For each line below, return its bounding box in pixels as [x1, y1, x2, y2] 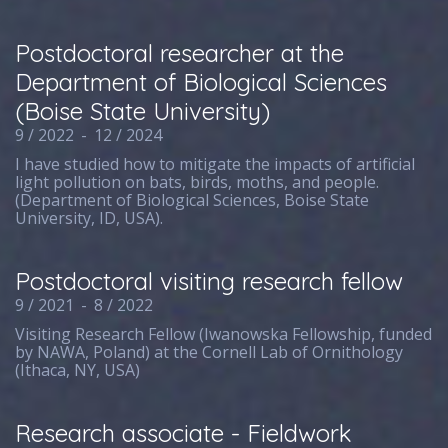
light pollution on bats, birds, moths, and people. [15, 171, 380, 193]
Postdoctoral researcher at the [15, 38, 345, 68]
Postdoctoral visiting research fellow [15, 266, 404, 296]
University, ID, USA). [15, 207, 164, 229]
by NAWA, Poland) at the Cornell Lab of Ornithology [15, 341, 404, 363]
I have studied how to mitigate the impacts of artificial [15, 153, 416, 175]
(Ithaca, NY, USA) [15, 359, 141, 381]
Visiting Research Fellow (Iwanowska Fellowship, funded [15, 323, 433, 345]
